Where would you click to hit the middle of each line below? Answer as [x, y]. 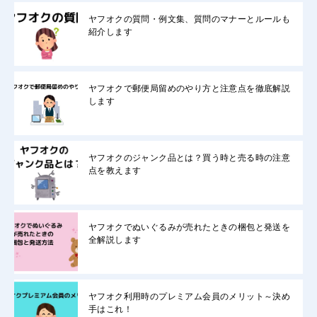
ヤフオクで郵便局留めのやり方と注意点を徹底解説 [190, 88]
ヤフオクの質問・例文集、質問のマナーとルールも [190, 19]
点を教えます [115, 170]
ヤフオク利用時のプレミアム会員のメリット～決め [190, 296]
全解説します [115, 240]
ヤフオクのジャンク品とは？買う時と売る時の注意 [190, 157]
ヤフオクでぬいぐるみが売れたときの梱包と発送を [190, 227]
